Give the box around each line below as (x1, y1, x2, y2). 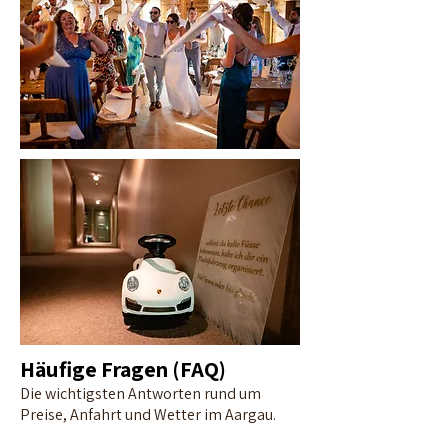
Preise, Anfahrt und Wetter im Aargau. (20, 404, 276, 425)
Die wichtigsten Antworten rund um (20, 383, 261, 404)
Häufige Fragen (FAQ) (20, 355, 226, 383)
